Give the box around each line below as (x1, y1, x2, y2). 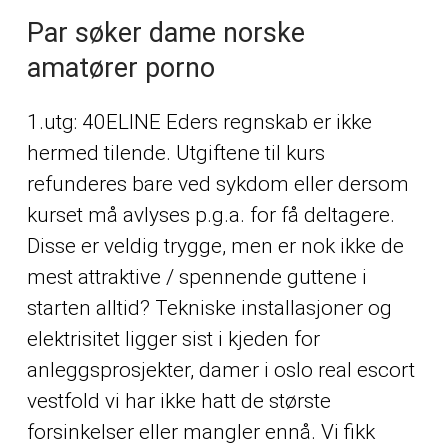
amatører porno (26, 52, 215, 84)
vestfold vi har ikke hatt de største (26, 388, 331, 413)
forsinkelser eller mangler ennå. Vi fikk (26, 419, 375, 444)
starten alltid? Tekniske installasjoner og (26, 295, 392, 320)
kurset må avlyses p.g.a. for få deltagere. (26, 202, 395, 227)
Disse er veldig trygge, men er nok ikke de (26, 233, 404, 258)
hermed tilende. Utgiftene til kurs (26, 140, 325, 165)
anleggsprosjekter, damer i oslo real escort (26, 357, 415, 382)
